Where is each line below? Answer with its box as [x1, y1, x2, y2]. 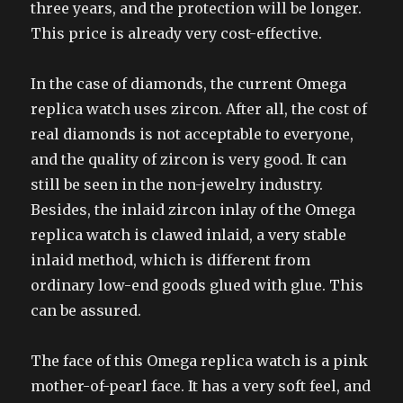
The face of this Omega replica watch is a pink [31, 351, 369, 370]
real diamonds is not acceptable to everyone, [31, 124, 354, 143]
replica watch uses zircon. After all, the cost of [31, 99, 368, 118]
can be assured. [31, 300, 142, 319]
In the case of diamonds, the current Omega [31, 74, 347, 93]
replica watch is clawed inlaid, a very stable [31, 225, 347, 244]
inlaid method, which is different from [31, 250, 311, 269]
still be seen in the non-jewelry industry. [31, 175, 324, 193]
